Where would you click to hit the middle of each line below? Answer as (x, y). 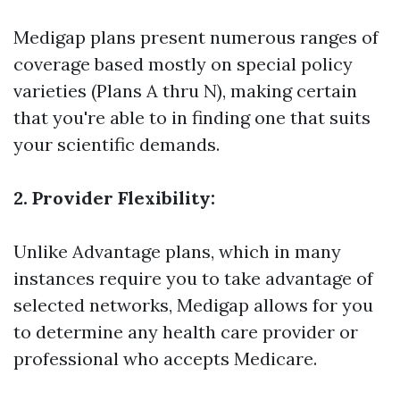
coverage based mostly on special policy (183, 64)
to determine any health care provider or (186, 332)
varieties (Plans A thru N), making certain (185, 91)
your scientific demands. (117, 144)
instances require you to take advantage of (193, 278)
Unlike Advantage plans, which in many (177, 251)
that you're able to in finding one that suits (192, 117)
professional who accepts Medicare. (165, 358)
